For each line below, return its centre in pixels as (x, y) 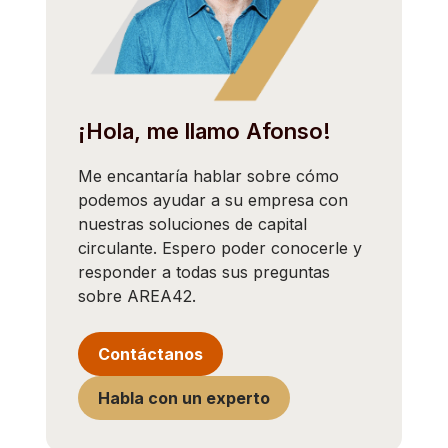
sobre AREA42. (137, 295)
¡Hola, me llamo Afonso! (204, 130)
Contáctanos (150, 353)
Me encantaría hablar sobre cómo (208, 175)
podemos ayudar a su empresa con (213, 199)
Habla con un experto (184, 397)
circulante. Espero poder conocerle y (220, 247)
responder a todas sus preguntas (204, 271)
